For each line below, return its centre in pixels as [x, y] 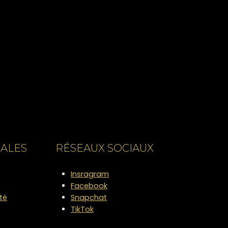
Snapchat [89, 197]
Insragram [90, 174]
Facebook [89, 186]
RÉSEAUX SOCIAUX [105, 148]
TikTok [82, 209]
